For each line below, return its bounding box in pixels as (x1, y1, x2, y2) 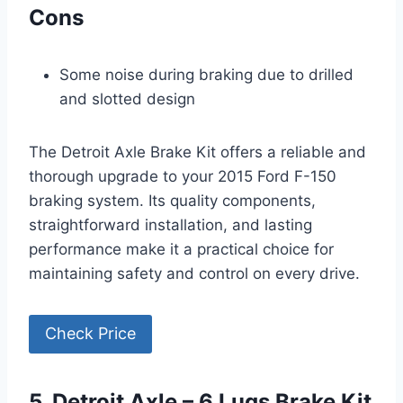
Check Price (45, 324, 136, 344)
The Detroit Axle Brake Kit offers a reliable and (29, 143, 366, 162)
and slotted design (59, 90, 195, 109)
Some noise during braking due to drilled (59, 66, 354, 85)
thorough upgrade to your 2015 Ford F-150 (29, 167, 336, 186)
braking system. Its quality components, (29, 192, 316, 210)
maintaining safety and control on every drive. (29, 264, 360, 283)
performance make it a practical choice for (29, 240, 334, 259)
